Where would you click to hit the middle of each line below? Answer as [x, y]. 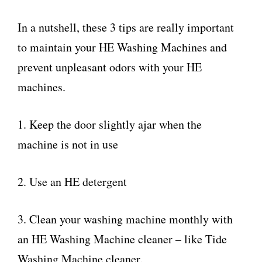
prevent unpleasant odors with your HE [110, 67]
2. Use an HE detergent [72, 182]
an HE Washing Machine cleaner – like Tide [122, 239]
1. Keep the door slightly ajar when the [110, 124]
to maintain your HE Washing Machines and [122, 47]
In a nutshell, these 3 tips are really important [126, 27]
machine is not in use [68, 144]
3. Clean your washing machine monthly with [125, 219]
